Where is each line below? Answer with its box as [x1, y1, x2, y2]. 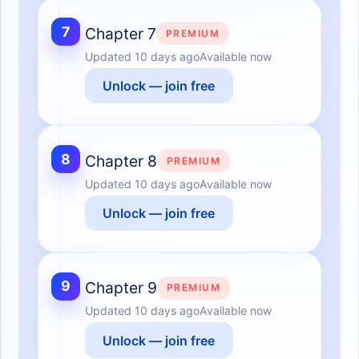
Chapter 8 [84, 151, 157, 171]
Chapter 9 [84, 278, 157, 298]
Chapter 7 [84, 23, 156, 43]
